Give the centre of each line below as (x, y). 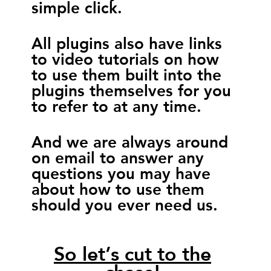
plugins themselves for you (131, 89)
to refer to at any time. (121, 104)
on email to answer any (117, 156)
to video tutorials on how (125, 57)
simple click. (77, 6)
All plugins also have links (126, 41)
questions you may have (121, 171)
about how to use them (118, 187)
